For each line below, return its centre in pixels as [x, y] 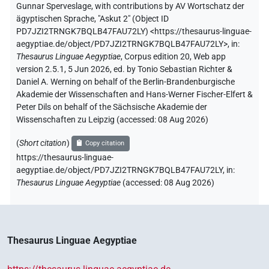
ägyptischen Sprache [55, 19]
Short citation [43, 143]
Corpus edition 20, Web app [175, 56]
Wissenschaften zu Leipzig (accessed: [87, 119]
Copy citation [105, 143]
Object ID [152, 19]
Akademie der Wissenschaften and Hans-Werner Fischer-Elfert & [134, 94]
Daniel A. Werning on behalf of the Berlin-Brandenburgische [125, 82]
